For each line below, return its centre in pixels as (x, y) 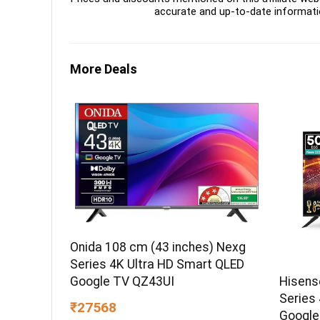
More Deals (104, 69)
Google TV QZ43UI (122, 282)
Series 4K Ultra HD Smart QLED (157, 265)
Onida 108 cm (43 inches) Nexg (158, 247)
